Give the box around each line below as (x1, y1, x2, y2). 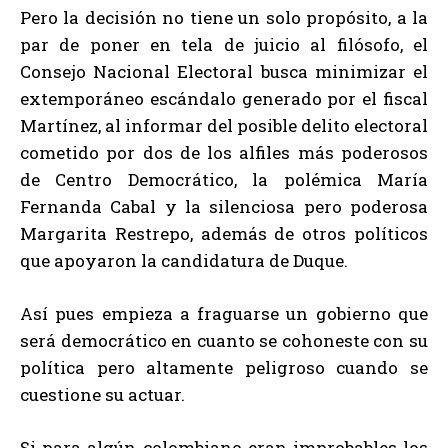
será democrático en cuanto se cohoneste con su (20, 328, 428, 352)
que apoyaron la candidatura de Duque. (20, 248, 348, 272)
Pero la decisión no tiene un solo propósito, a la (20, 5, 428, 29)
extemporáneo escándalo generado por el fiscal (20, 86, 428, 110)
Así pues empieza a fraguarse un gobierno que (20, 301, 428, 325)
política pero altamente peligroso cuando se (20, 355, 428, 379)
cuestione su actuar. (20, 382, 185, 406)
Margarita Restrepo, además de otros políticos (20, 221, 428, 245)
